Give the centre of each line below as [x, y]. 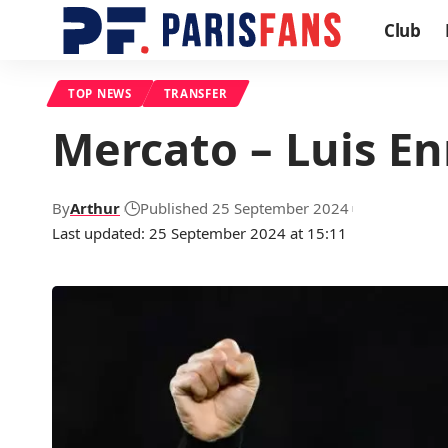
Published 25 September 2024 [244, 208]
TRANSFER [195, 93]
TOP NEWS [100, 93]
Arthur [95, 208]
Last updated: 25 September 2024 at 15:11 [199, 233]
